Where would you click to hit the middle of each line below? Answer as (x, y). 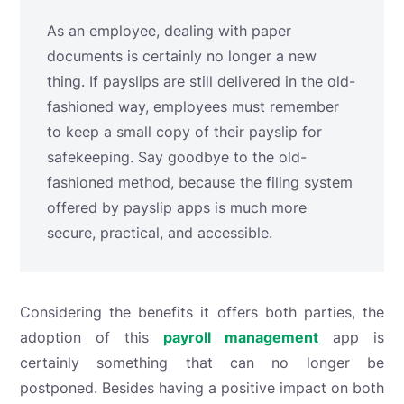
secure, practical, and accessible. (160, 232)
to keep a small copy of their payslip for (184, 131)
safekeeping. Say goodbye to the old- (177, 156)
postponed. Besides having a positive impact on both (202, 387)
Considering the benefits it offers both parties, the (202, 312)
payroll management (241, 337)
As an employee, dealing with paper (169, 30)
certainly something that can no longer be (202, 362)
